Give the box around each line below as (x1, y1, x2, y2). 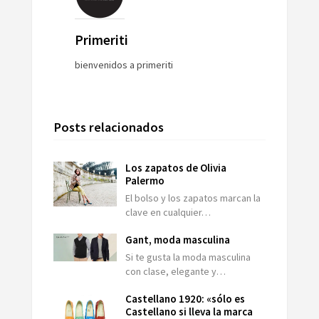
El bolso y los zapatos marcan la (125, 191, 261, 204)
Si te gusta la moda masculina (125, 250, 251, 263)
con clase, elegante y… (125, 264, 226, 278)
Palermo (125, 173, 165, 187)
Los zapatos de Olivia (125, 160, 227, 174)
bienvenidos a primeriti (74, 58, 173, 71)
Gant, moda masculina (125, 232, 231, 246)
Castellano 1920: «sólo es (125, 291, 246, 305)
